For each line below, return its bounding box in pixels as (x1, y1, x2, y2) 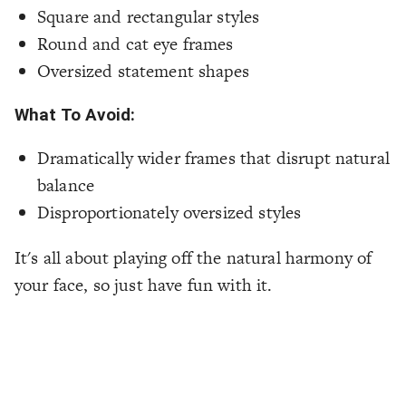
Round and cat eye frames (37, 32, 234, 57)
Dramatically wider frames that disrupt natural (37, 145, 390, 170)
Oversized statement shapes (37, 59, 249, 84)
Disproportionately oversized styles (37, 199, 302, 225)
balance (37, 172, 95, 198)
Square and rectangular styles (37, 5, 260, 30)
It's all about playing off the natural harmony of (14, 245, 372, 270)
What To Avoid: (14, 105, 136, 126)
